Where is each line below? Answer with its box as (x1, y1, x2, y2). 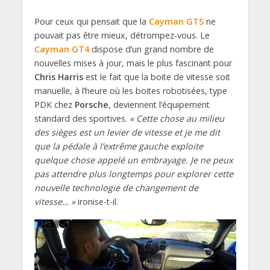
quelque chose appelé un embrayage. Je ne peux (34, 154, 233, 166)
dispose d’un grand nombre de (89, 43, 214, 55)
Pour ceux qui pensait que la (34, 16, 149, 28)
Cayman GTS (148, 16, 204, 28)
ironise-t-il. (75, 196, 118, 208)
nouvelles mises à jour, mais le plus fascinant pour (34, 57, 232, 69)
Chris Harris (34, 71, 83, 83)
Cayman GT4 (34, 43, 89, 55)
